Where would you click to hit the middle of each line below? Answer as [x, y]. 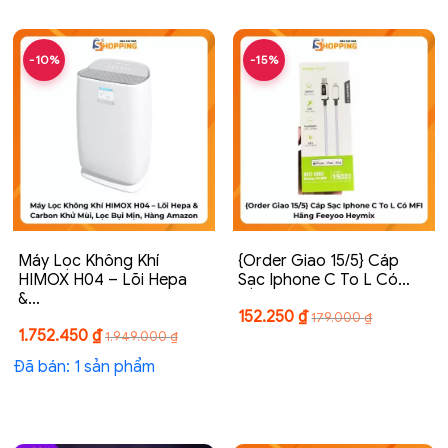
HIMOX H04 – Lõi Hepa [102, 279]
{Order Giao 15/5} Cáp [319, 260]
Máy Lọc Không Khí [88, 260]
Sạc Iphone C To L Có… [324, 279]
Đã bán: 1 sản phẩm [84, 366]
